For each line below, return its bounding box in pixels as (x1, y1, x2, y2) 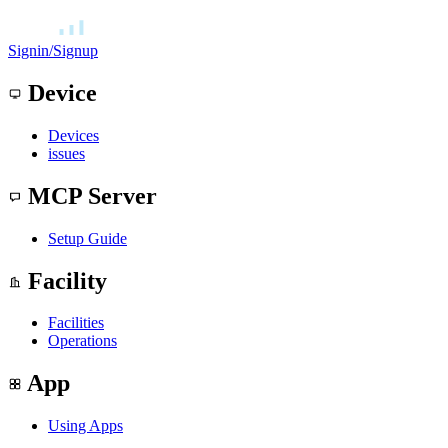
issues (48, 144, 85, 162)
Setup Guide (48, 229, 127, 247)
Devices (48, 126, 99, 144)
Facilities (48, 314, 104, 332)
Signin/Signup (8, 42, 98, 59)
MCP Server (22, 182, 157, 209)
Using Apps (48, 417, 123, 435)
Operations (48, 332, 117, 350)
